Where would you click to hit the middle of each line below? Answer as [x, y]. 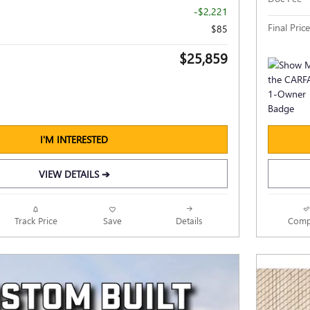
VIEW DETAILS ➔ [74, 174]
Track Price [36, 220]
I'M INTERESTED [74, 140]
